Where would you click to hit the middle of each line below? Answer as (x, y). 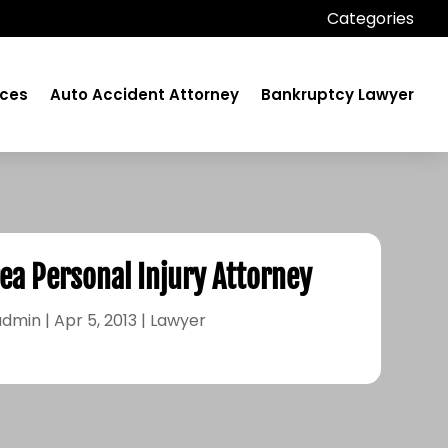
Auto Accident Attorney (145, 94)
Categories (371, 18)
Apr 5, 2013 (96, 320)
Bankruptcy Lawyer (338, 94)
